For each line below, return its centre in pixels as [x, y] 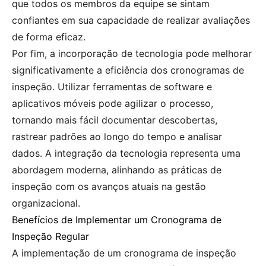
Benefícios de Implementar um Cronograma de [117, 219]
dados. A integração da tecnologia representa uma [126, 153]
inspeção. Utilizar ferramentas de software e [112, 86]
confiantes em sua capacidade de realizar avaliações [131, 20]
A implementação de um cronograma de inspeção [124, 253]
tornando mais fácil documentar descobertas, [115, 120]
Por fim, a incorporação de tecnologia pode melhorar [132, 53]
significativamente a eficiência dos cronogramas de [128, 70]
